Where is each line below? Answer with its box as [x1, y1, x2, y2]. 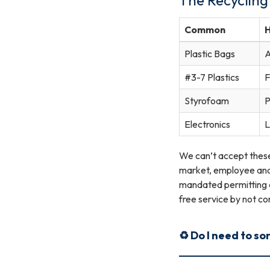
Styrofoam [184, 94, 229, 107]
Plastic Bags [184, 47, 235, 60]
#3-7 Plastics [184, 71, 239, 83]
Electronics [184, 118, 230, 130]
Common [184, 23, 225, 36]
